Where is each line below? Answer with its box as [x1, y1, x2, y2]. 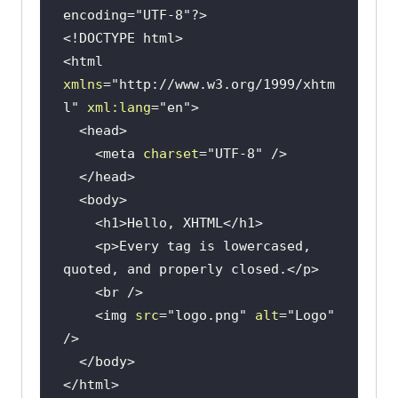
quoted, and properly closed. [62, 261, 287, 278]
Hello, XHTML [126, 215, 223, 232]
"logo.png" [166, 307, 247, 324]
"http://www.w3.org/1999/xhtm [110, 76, 335, 93]
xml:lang [86, 99, 151, 116]
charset [142, 146, 199, 163]
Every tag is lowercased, [118, 238, 311, 255]
